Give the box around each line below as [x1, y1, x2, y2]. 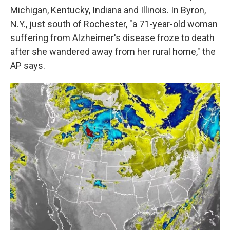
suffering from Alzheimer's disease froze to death [10, 32, 215, 44]
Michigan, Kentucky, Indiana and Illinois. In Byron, [10, 5, 206, 16]
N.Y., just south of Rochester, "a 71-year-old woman [10, 18, 218, 30]
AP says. [10, 60, 45, 71]
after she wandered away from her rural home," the [10, 46, 216, 57]
